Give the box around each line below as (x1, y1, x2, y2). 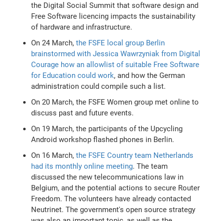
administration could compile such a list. (31, 81, 166, 91)
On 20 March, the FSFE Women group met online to (31, 97, 199, 107)
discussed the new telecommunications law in (31, 172, 184, 182)
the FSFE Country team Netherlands (76, 150, 194, 160)
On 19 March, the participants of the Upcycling (31, 124, 183, 133)
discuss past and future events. (31, 108, 134, 117)
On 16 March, (31, 150, 76, 160)
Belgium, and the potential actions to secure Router (31, 183, 200, 192)
